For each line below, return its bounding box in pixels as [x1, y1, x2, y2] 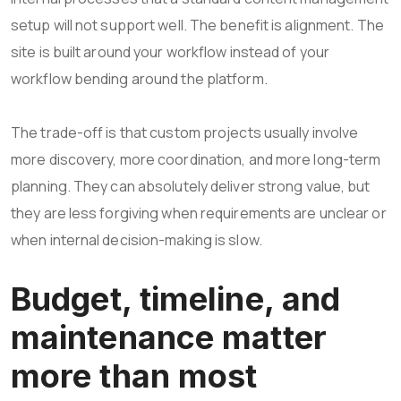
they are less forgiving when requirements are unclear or [11, 202, 387, 223]
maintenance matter [11, 317, 327, 357]
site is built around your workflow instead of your [11, 41, 330, 62]
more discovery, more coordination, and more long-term [11, 149, 381, 169]
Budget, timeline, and [11, 278, 341, 319]
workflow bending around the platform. [11, 68, 268, 89]
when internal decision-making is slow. [11, 229, 262, 250]
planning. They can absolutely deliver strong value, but [11, 175, 371, 196]
